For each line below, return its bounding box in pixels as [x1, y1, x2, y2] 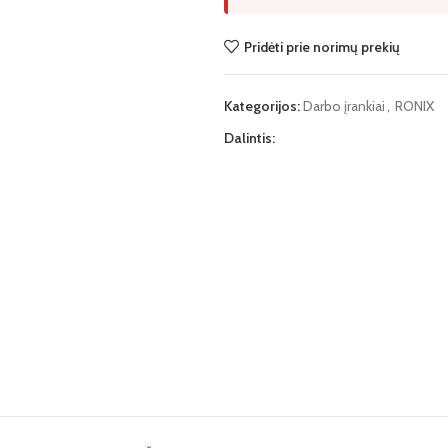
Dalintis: [224, 129, 275, 147]
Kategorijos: [224, 97, 300, 115]
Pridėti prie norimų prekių [243, 37, 400, 56]
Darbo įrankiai [303, 97, 385, 115]
